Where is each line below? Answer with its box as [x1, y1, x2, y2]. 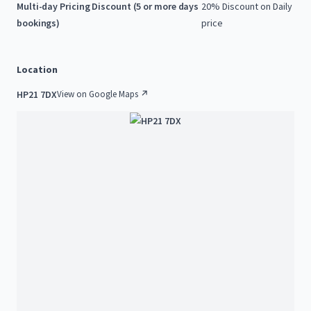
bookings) [17, 17, 60, 29]
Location [17, 63, 58, 76]
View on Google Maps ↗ [57, 88, 149, 100]
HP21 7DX [17, 88, 57, 101]
